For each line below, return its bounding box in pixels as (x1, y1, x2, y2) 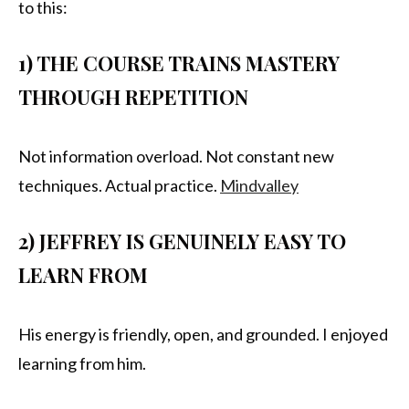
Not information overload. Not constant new (18, 146, 334, 167)
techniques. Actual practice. (18, 175, 220, 196)
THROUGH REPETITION (18, 83, 248, 111)
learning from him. (18, 353, 146, 374)
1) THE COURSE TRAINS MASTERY (18, 49, 340, 78)
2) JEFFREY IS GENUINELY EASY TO (18, 227, 346, 256)
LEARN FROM (18, 261, 148, 289)
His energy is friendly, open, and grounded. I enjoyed (18, 324, 388, 345)
